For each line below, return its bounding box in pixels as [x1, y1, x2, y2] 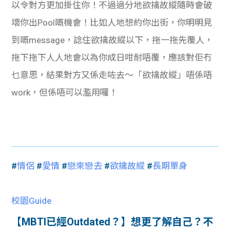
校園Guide [11, 195, 52, 206]
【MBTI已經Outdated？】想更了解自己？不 [11, 215, 214, 228]
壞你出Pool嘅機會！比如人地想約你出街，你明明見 [11, 17, 213, 28]
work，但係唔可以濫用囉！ [11, 87, 118, 98]
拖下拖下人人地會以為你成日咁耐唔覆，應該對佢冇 [11, 52, 213, 63]
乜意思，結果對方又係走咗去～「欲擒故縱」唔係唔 [11, 69, 213, 80]
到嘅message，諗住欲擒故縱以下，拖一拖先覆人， [11, 34, 214, 45]
